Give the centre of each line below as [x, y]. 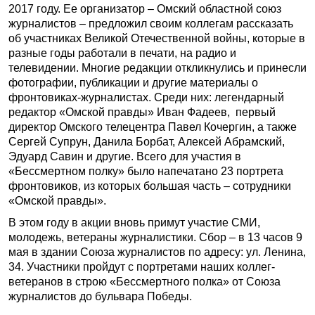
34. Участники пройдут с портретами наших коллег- [142, 267]
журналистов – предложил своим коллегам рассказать [151, 24]
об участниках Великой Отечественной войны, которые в [157, 38]
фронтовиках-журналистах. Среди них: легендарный [146, 97]
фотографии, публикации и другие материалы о [133, 83]
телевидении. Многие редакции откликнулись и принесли [157, 68]
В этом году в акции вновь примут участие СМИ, [134, 223]
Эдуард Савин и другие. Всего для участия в [125, 156]
